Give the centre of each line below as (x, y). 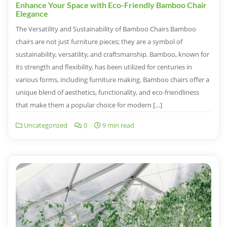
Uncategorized (45, 125)
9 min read (118, 125)
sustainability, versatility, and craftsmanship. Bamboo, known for (112, 54)
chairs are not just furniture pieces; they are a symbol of (99, 41)
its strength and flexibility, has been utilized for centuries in (104, 67)
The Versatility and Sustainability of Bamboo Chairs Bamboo (106, 29)
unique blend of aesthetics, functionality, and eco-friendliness (107, 92)
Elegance (32, 13)
